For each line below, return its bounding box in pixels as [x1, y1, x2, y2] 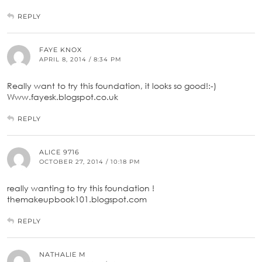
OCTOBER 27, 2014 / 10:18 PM [39, 157, 140, 166]
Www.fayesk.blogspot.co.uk [7, 91, 118, 102]
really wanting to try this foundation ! [7, 182, 154, 193]
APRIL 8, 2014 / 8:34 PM [39, 55, 122, 63]
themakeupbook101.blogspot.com [7, 194, 147, 204]
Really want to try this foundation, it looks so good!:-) [7, 80, 216, 91]
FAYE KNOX [39, 45, 82, 54]
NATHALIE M [39, 250, 86, 258]
